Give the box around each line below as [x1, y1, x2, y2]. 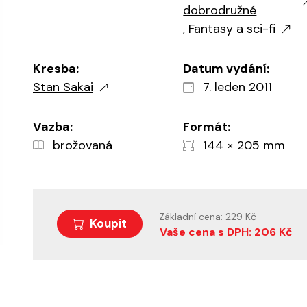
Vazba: [33, 118, 73, 135]
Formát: [183, 118, 231, 135]
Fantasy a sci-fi [188, 21, 276, 37]
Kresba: [33, 60, 79, 77]
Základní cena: [159, 210, 225, 223]
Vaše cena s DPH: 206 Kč [160, 224, 293, 239]
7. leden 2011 [199, 78, 273, 95]
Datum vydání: [183, 60, 270, 77]
